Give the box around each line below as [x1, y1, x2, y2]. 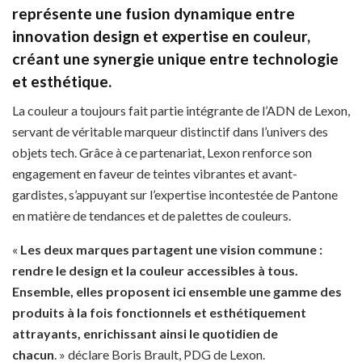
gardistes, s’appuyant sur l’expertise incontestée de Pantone [12, 187, 338, 203]
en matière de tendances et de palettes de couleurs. [12, 208, 291, 224]
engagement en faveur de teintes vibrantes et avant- [12, 166, 297, 182]
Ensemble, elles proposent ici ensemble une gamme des [12, 284, 342, 300]
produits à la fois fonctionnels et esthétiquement [12, 305, 306, 321]
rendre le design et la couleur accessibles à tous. [12, 263, 298, 279]
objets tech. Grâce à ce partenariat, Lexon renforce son [12, 145, 312, 161]
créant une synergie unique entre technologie [12, 48, 339, 68]
